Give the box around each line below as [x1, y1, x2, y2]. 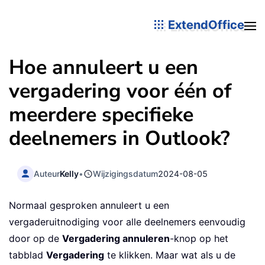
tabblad [9, 249, 46, 261]
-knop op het [170, 232, 228, 245]
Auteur [34, 168, 60, 179]
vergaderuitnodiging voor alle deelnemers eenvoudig [9, 216, 245, 228]
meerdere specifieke [9, 101, 193, 128]
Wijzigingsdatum [93, 168, 159, 179]
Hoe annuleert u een [9, 54, 198, 81]
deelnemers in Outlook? [9, 125, 230, 152]
